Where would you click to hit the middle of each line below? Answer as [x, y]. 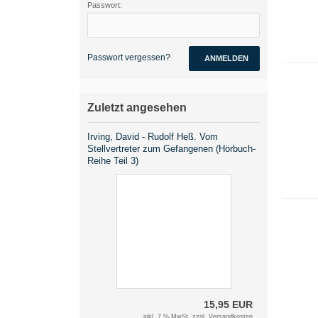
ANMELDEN [226, 58]
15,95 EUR [228, 305]
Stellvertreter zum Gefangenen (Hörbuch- [171, 149]
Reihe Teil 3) [113, 161]
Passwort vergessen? [129, 57]
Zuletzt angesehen [137, 108]
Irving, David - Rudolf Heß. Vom [153, 137]
